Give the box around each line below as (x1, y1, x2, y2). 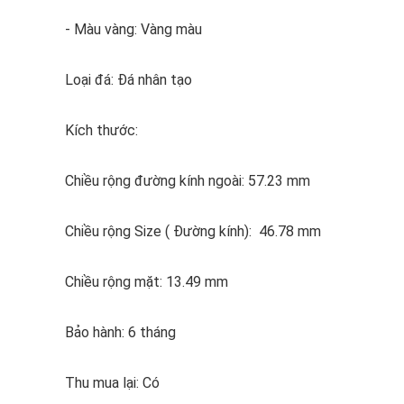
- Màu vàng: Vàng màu (65, 21, 202, 38)
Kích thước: (65, 122, 142, 139)
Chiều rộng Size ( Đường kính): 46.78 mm (65, 223, 321, 240)
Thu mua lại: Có (65, 374, 160, 391)
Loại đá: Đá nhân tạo (65, 71, 192, 88)
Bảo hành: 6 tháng (65, 324, 176, 341)
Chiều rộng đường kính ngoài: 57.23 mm (65, 172, 310, 189)
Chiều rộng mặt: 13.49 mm (65, 273, 228, 290)
